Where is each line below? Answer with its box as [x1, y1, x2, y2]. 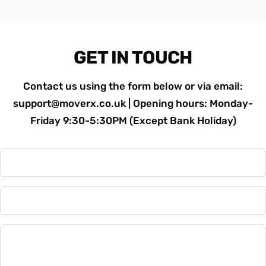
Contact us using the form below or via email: [23, 80, 243, 93]
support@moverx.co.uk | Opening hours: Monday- [13, 97, 253, 110]
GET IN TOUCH [74, 47, 192, 69]
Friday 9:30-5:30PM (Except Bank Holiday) [30, 115, 236, 127]
